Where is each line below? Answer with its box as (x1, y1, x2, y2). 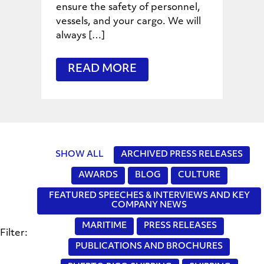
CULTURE (177, 170, 220, 180)
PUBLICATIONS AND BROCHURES (75, 242, 223, 251)
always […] (56, 31, 105, 41)
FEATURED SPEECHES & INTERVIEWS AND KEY (48, 191, 250, 200)
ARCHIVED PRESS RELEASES (121, 150, 243, 159)
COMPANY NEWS (111, 200, 187, 210)
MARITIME (81, 221, 127, 230)
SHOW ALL (55, 150, 104, 159)
